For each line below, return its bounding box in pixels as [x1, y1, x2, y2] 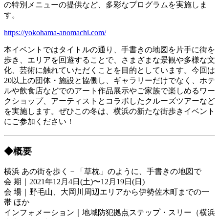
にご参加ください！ [4, 117, 74, 126]
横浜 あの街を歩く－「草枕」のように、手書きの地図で [4, 167, 201, 176]
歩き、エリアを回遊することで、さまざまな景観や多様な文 [4, 55, 215, 64]
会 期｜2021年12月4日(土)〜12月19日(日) [4, 177, 145, 186]
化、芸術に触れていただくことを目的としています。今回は [4, 66, 215, 74]
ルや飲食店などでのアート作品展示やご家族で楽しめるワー [4, 86, 215, 95]
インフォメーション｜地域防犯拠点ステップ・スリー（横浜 [4, 208, 215, 217]
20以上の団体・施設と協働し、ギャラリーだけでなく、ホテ [4, 76, 215, 85]
